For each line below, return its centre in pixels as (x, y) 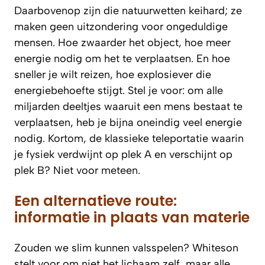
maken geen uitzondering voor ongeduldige (121, 26)
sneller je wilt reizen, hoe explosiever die (113, 74)
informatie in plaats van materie (132, 217)
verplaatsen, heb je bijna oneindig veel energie (128, 122)
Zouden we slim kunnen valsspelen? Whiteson (126, 248)
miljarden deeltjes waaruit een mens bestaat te (128, 106)
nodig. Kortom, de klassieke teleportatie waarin (129, 138)
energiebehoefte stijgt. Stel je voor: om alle (119, 90)
